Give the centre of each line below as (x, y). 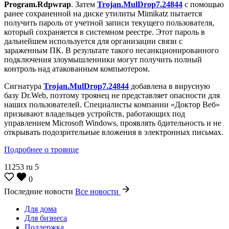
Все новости (98, 191)
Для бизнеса (46, 218)
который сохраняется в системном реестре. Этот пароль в (105, 32)
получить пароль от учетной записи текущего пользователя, (109, 22)
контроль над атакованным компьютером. (77, 68)
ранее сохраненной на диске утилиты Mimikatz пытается (103, 13)
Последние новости (40, 191)
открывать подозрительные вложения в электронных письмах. (114, 132)
